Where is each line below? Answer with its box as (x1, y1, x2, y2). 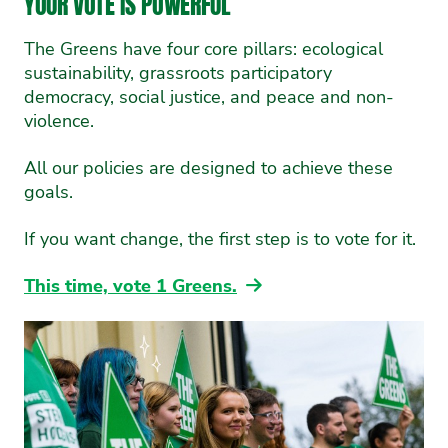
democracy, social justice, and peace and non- (24, 84, 394, 109)
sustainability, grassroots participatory (24, 60, 332, 85)
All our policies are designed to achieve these (24, 155, 393, 180)
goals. (24, 179, 73, 204)
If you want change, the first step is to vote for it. (24, 226, 416, 251)
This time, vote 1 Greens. (24, 273, 237, 298)
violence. (24, 108, 94, 133)
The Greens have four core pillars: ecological (24, 36, 383, 61)
